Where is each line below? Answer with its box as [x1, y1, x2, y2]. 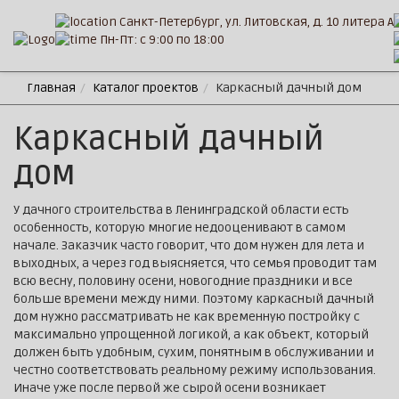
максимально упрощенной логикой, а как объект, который [13, 327, 369, 342]
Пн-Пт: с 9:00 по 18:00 [97, 32, 224, 48]
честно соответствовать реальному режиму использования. [13, 362, 376, 378]
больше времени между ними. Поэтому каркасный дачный [13, 291, 374, 306]
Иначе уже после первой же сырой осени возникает [13, 380, 326, 395]
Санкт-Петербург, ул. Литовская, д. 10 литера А [117, 13, 394, 29]
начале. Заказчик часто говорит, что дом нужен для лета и [13, 238, 364, 253]
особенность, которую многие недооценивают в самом [13, 220, 346, 235]
